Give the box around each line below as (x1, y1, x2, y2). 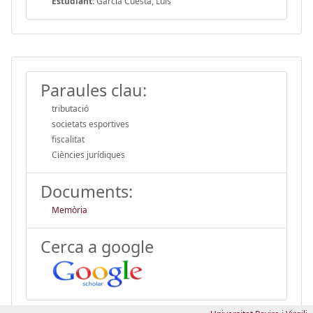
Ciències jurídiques (52, 148, 125, 161)
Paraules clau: (41, 78, 147, 101)
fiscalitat (52, 133, 85, 145)
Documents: (41, 180, 133, 203)
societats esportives (52, 117, 129, 130)
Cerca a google (41, 235, 154, 258)
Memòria (52, 203, 87, 216)
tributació (52, 102, 89, 115)
